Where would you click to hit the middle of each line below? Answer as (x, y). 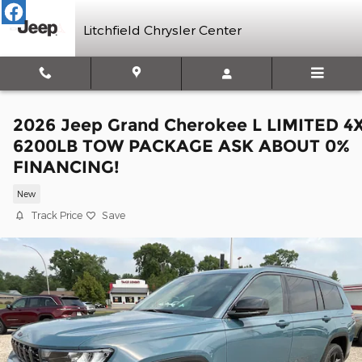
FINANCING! (66, 167)
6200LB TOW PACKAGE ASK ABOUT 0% (181, 146)
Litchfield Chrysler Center (162, 29)
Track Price (57, 215)
